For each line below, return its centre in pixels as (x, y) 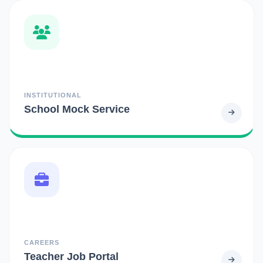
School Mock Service (77, 109)
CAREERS (42, 242)
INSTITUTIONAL (53, 95)
